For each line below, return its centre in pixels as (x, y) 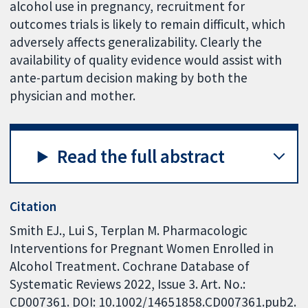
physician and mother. (73, 95)
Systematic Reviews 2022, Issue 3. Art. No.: (128, 284)
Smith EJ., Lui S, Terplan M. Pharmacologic (129, 231)
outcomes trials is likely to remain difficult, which (148, 24)
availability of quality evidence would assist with (146, 59)
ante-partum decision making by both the (129, 77)
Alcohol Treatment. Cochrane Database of (130, 266)
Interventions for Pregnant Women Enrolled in (142, 249)
